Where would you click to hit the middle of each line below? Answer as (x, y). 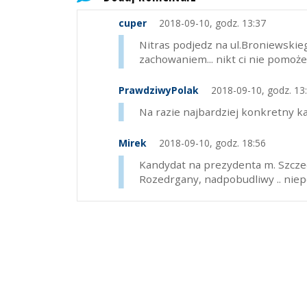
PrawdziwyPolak (159, 90)
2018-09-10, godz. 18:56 (211, 143)
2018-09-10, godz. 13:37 (211, 23)
